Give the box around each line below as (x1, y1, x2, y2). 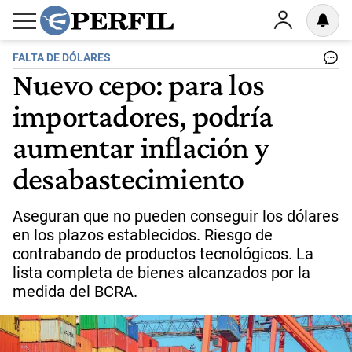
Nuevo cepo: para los (13, 66, 265, 102)
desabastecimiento (13, 160, 244, 196)
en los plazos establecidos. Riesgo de (13, 225, 273, 244)
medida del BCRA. (13, 282, 137, 301)
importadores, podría (13, 97, 273, 134)
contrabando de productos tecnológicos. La (13, 244, 313, 263)
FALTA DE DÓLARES (13, 51, 111, 64)
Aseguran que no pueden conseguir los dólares (13, 207, 339, 225)
